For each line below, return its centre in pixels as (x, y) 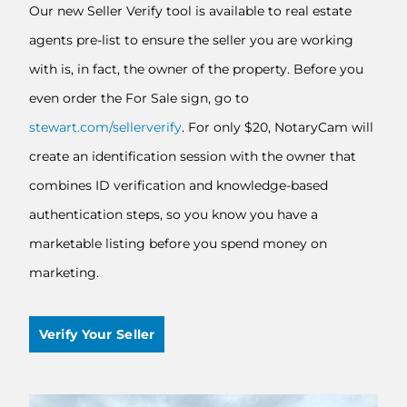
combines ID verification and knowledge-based (179, 185)
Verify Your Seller (97, 334)
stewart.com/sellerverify (105, 127)
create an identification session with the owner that (193, 156)
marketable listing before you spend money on (178, 243)
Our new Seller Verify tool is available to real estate (190, 11)
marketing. (64, 273)
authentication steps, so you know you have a (174, 214)
